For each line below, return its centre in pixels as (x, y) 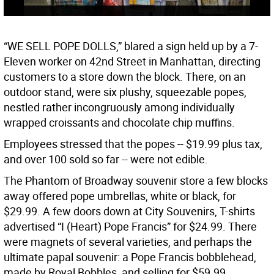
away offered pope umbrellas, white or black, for (120, 196)
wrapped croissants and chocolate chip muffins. (119, 123)
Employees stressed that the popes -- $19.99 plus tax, (133, 144)
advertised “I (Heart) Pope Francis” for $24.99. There (130, 227)
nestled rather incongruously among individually (119, 107)
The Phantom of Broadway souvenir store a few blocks (136, 181)
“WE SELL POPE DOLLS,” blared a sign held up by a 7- (131, 46)
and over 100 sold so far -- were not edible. (106, 159)
